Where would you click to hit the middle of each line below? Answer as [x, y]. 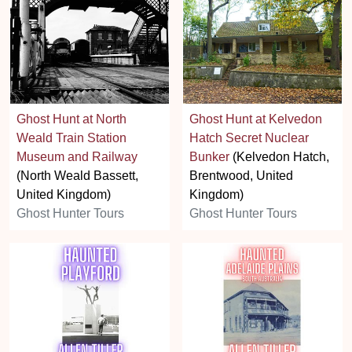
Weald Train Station [71, 137]
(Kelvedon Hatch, [279, 156]
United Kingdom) [64, 194]
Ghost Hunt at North [71, 119]
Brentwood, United [241, 175]
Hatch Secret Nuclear [249, 137]
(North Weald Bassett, [77, 175]
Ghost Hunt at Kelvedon [256, 119]
